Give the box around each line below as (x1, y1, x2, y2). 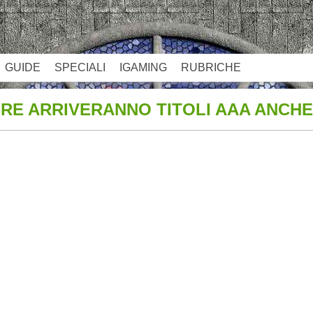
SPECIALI (54, 61, 105, 74)
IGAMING (119, 61, 167, 74)
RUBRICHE (181, 61, 241, 74)
